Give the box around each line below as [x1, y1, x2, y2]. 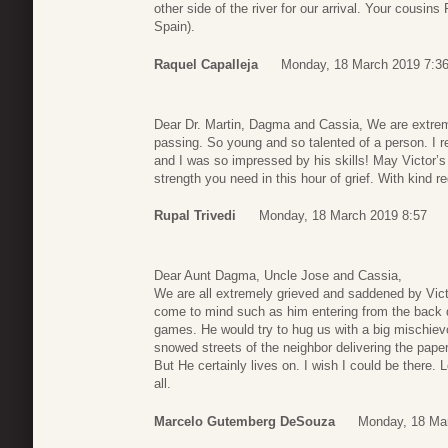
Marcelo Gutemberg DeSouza [154, 413, 335, 429]
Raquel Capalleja [154, 56, 258, 72]
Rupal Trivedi [154, 208, 236, 224]
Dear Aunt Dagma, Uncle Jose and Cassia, [154, 268, 402, 284]
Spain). [154, 19, 195, 35]
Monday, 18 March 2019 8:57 [259, 208, 427, 224]
